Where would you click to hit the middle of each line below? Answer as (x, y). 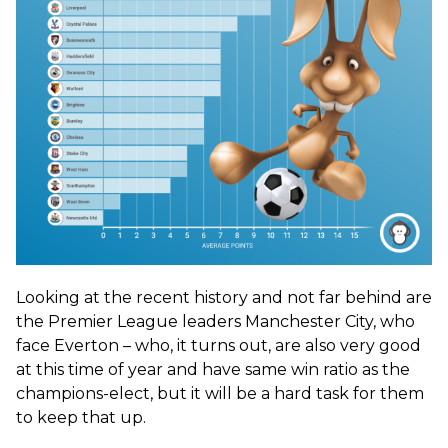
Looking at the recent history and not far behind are (224, 297)
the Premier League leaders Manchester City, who (215, 321)
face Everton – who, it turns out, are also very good (218, 345)
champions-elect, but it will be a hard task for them (220, 393)
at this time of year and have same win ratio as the (213, 369)
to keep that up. (81, 417)
